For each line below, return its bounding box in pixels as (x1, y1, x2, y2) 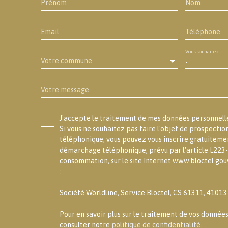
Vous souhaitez (185, 49, 219, 55)
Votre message (41, 85, 89, 94)
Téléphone (185, 27, 220, 36)
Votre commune (41, 56, 92, 65)
